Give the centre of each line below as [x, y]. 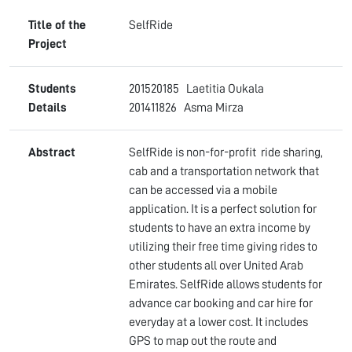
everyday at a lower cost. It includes [218, 322]
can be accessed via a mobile [203, 190]
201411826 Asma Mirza [187, 108]
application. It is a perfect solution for [223, 209]
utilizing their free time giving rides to [223, 247]
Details [48, 108]
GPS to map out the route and [203, 341]
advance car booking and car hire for [221, 303]
